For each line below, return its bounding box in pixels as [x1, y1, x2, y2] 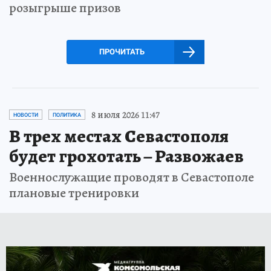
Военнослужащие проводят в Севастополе [9, 168, 254, 186]
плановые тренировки [9, 183, 139, 202]
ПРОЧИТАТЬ [99, 47, 145, 56]
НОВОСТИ [13, 111, 38, 118]
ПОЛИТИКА [53, 111, 81, 118]
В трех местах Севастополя [9, 123, 229, 148]
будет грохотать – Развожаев [9, 143, 244, 168]
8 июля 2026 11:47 [91, 108, 160, 122]
